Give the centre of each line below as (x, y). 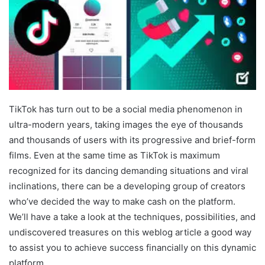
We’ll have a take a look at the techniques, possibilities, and (132, 216)
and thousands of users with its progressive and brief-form (132, 140)
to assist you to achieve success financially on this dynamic (132, 247)
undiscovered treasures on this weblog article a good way (130, 232)
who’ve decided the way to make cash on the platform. (122, 201)
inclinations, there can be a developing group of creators (127, 186)
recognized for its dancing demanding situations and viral (129, 170)
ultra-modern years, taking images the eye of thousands (126, 124)
